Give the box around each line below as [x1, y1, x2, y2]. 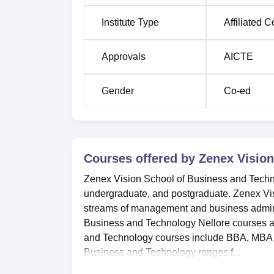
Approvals [102, 51, 146, 62]
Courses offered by [84, 152, 199, 165]
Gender [102, 86, 134, 96]
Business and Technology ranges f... [84, 247, 240, 257]
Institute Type [102, 17, 159, 28]
